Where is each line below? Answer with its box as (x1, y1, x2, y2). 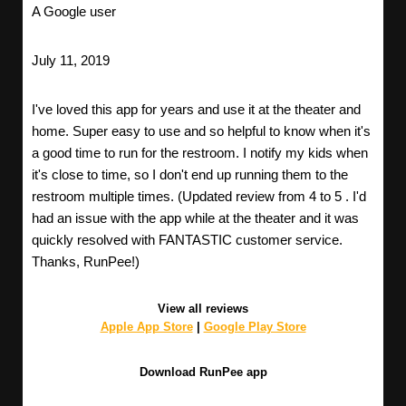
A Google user (32, 4, 116, 20)
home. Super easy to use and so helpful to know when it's (32, 123, 371, 140)
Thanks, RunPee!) (32, 254, 140, 270)
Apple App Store (100, 320, 193, 334)
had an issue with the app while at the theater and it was (32, 210, 359, 227)
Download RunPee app (139, 365, 267, 380)
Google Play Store (203, 320, 306, 334)
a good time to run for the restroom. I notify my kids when (32, 145, 368, 161)
